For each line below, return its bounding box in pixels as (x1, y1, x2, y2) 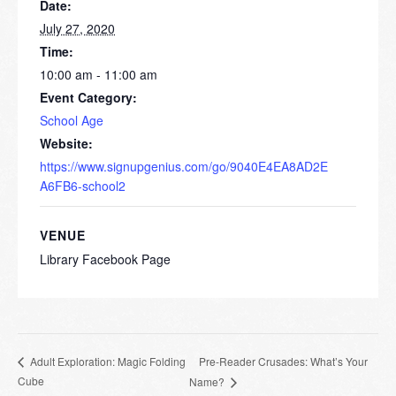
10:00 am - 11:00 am (40, 65, 157, 84)
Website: (40, 134, 93, 153)
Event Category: (40, 88, 137, 107)
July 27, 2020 (40, 19, 115, 38)
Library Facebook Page (40, 250, 171, 269)
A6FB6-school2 (40, 177, 126, 195)
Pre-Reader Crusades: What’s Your (198, 353, 368, 369)
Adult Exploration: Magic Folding (27, 354, 186, 369)
